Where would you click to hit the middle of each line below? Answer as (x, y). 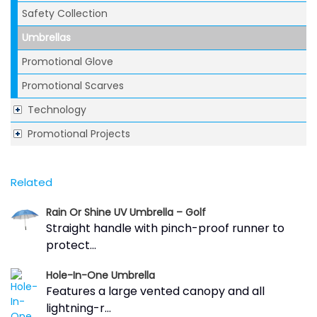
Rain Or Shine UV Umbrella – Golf (126, 212)
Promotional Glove (68, 62)
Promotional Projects (79, 134)
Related (31, 182)
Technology (57, 110)
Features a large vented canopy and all (155, 291)
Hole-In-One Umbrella (100, 275)
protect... (71, 245)
